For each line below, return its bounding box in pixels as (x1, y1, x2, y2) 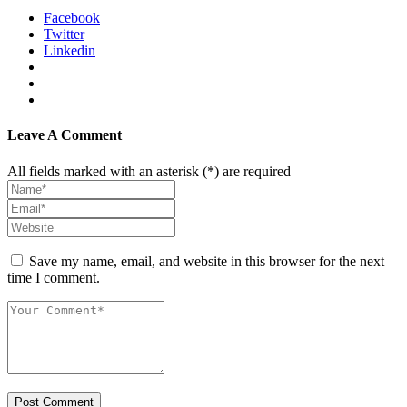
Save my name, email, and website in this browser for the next (29, 253, 384, 269)
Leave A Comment (7, 127, 122, 144)
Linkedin (44, 43, 95, 59)
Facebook (44, 10, 100, 26)
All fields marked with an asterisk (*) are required (7, 163, 291, 179)
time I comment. (7, 269, 100, 285)
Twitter (44, 26, 84, 43)
